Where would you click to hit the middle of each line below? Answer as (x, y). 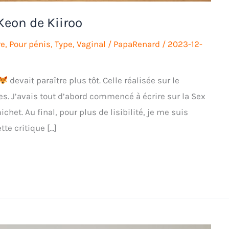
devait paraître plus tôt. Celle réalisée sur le (93, 81)
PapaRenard (138, 44)
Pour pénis (30, 44)
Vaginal (91, 44)
